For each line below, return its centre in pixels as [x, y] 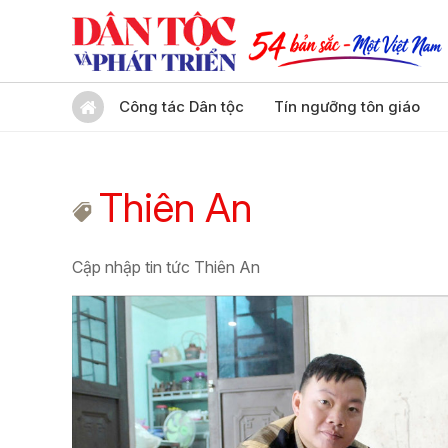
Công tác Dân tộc [181, 106]
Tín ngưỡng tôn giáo [347, 106]
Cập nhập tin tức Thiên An [166, 267]
